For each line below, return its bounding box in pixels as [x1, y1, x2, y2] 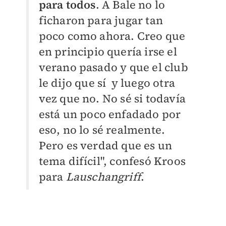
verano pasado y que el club [38, 60, 188, 75]
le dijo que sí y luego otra [38, 75, 176, 91]
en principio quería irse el [38, 44, 177, 60]
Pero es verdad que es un [38, 138, 173, 153]
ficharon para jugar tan [38, 13, 163, 28]
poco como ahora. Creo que [38, 28, 186, 44]
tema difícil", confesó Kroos [38, 153, 186, 169]
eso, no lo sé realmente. [38, 122, 165, 138]
